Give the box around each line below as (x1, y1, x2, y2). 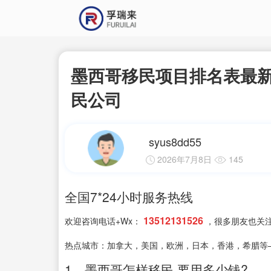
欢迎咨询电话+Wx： (65, 215, 141, 227)
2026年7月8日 (157, 153, 212, 165)
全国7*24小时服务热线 (65, 188, 193, 206)
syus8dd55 (148, 134, 201, 149)
